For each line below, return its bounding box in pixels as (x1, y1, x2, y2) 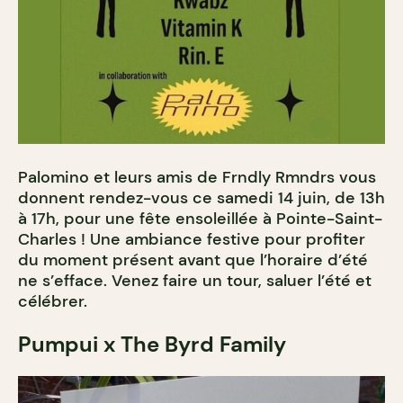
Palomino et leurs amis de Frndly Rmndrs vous (18, 166, 376, 188)
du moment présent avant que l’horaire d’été (18, 248, 368, 271)
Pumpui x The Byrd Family (18, 329, 286, 358)
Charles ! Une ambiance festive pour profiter (18, 228, 365, 250)
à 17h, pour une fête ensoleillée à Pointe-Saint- (18, 207, 382, 229)
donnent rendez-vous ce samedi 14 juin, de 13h (18, 186, 385, 209)
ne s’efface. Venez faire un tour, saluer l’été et (18, 269, 372, 291)
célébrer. (18, 290, 87, 312)
